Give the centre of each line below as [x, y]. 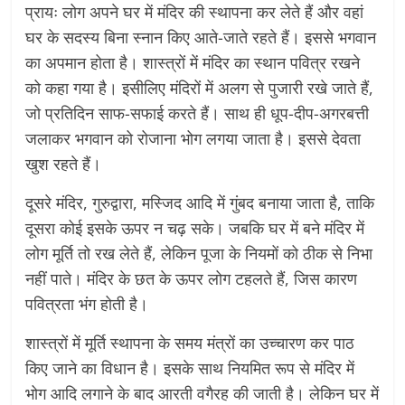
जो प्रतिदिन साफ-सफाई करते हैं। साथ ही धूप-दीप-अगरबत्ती [198, 113]
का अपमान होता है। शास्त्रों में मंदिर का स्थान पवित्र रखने [193, 62]
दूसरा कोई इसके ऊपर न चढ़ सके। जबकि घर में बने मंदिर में [195, 228]
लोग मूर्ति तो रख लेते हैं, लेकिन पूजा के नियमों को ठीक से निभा [199, 253]
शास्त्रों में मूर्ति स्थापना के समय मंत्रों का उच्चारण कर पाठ [190, 343]
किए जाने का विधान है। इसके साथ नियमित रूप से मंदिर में [190, 368]
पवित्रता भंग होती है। [87, 304]
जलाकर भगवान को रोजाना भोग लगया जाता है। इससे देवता [193, 138]
